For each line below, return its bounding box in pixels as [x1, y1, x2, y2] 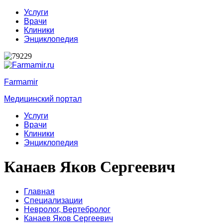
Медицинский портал [4, 95, 82, 103]
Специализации [24, 196, 83, 205]
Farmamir [4, 78, 38, 86]
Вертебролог [63, 205, 111, 214]
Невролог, [24, 205, 63, 214]
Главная [24, 187, 55, 196]
